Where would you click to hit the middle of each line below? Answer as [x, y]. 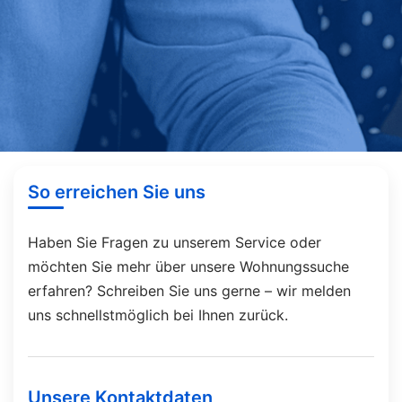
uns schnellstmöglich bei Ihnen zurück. [158, 315]
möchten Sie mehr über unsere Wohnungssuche [188, 267]
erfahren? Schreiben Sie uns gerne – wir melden [189, 291]
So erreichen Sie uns [117, 192]
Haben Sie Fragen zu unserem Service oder [175, 243]
